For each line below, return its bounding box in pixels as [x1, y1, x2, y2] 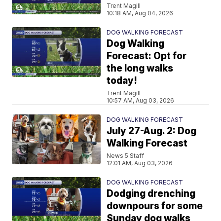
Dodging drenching [107, 188, 196, 199]
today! [107, 75, 138, 86]
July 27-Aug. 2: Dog [107, 125, 197, 137]
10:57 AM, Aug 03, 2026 [107, 97, 175, 104]
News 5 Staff [107, 152, 145, 159]
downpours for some [107, 200, 203, 212]
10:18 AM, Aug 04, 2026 [107, 9, 174, 17]
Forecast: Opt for [107, 50, 187, 62]
